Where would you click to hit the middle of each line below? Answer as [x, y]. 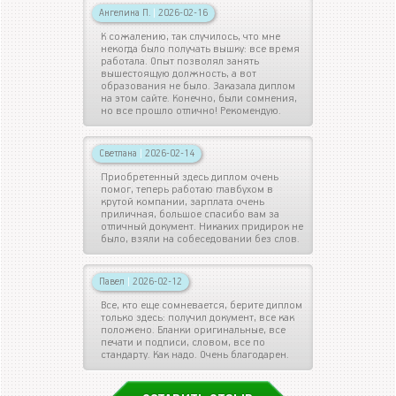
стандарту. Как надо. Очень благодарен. [195, 354]
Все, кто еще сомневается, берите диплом [202, 305]
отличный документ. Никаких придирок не [202, 226]
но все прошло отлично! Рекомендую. [191, 110]
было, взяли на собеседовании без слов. [200, 239]
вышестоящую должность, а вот [179, 73]
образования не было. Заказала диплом [198, 86]
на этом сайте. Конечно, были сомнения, [199, 98]
